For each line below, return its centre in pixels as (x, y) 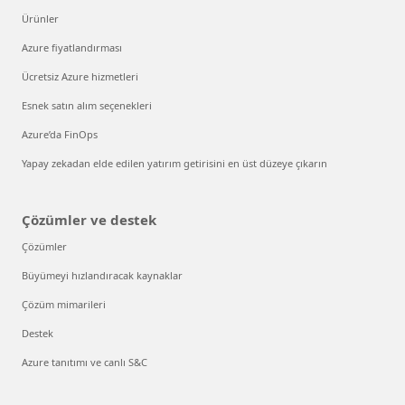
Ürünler (40, 18)
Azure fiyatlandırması (72, 47)
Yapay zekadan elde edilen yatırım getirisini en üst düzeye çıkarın (174, 163)
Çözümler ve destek (89, 219)
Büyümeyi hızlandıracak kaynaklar (102, 275)
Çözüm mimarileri (64, 304)
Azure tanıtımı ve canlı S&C (85, 362)
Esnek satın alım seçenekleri (87, 105)
